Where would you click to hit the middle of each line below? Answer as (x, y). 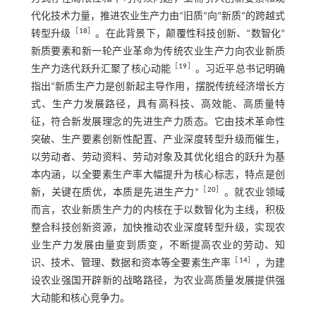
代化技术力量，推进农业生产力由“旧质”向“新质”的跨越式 (158, 16)
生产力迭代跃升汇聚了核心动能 (101, 69)
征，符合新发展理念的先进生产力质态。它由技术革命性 (158, 122)
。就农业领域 (255, 193)
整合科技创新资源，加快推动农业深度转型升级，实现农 (158, 228)
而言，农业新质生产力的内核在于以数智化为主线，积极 (158, 210)
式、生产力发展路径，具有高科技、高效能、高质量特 (158, 104)
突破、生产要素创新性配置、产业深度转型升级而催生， (158, 140)
